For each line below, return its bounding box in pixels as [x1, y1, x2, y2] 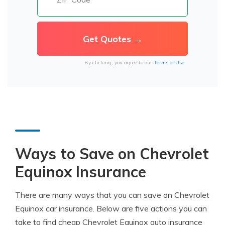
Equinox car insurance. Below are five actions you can [15, 203, 207, 213]
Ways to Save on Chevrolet [15, 144, 209, 163]
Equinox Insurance [15, 162, 146, 181]
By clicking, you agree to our [84, 59, 154, 66]
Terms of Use [153, 59, 184, 66]
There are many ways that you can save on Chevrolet [15, 190, 209, 200]
